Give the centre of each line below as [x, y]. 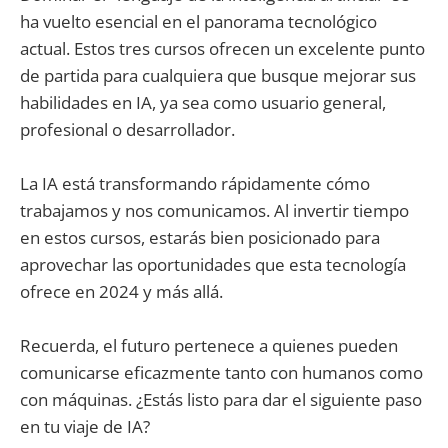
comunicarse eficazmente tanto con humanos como [221, 373]
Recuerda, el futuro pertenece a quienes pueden [209, 346]
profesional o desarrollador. [127, 129]
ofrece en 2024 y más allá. [121, 291]
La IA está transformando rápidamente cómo [195, 183]
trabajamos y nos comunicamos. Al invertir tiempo [214, 210]
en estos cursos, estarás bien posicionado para [200, 237]
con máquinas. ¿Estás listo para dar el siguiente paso [221, 400]
